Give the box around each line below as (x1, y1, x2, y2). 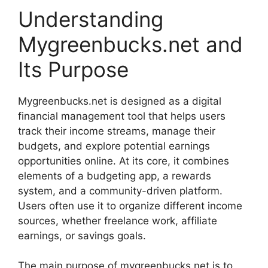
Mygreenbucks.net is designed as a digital (18, 95, 221, 107)
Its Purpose (18, 56, 129, 82)
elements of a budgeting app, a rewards (18, 169, 211, 182)
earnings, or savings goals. (18, 229, 146, 242)
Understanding (18, 6, 163, 32)
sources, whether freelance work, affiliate (18, 214, 217, 227)
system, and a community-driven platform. (18, 184, 223, 197)
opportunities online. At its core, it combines (18, 154, 229, 167)
